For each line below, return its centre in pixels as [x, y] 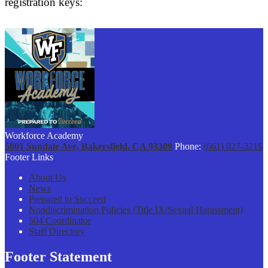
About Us [47, 178]
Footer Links [29, 157]
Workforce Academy [44, 136]
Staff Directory [57, 232]
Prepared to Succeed [67, 199]
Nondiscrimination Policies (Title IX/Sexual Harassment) [136, 210]
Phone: [189, 147]
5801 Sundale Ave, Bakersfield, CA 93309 [89, 147]
